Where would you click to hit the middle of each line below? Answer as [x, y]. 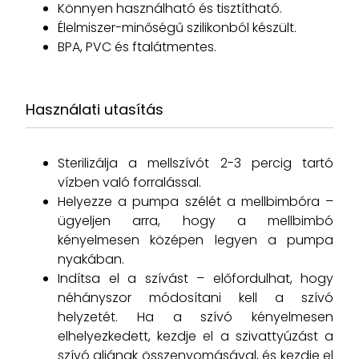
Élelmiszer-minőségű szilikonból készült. [177, 28]
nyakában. [91, 259]
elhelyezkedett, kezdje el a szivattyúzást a [196, 336]
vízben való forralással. [129, 182]
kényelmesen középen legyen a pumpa [196, 240]
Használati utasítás [95, 109]
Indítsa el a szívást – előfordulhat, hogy [196, 278]
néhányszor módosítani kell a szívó [196, 298]
